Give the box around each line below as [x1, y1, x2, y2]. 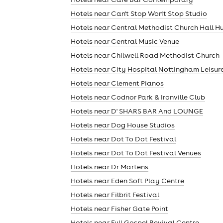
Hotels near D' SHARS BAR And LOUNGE [71, 106, 203, 115]
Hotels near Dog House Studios [71, 120, 175, 129]
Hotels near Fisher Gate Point [71, 204, 168, 213]
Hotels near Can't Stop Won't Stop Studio [71, 8, 207, 18]
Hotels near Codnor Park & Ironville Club [71, 92, 205, 102]
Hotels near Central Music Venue [71, 36, 179, 46]
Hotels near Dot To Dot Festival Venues [71, 148, 201, 157]
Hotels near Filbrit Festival [71, 190, 159, 199]
